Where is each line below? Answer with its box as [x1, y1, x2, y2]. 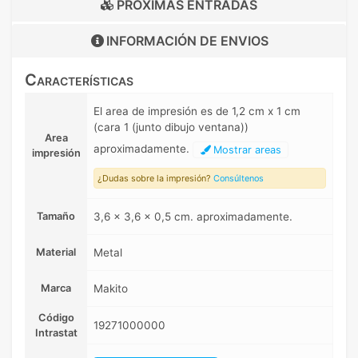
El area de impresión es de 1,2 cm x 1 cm [93, 105, 300, 118]
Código [38, 312, 74, 324]
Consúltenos [213, 173, 264, 185]
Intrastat [34, 327, 78, 340]
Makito [93, 282, 128, 296]
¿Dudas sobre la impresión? [97, 173, 213, 185]
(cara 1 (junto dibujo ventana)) [93, 121, 249, 134]
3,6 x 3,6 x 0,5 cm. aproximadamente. [93, 210, 292, 224]
